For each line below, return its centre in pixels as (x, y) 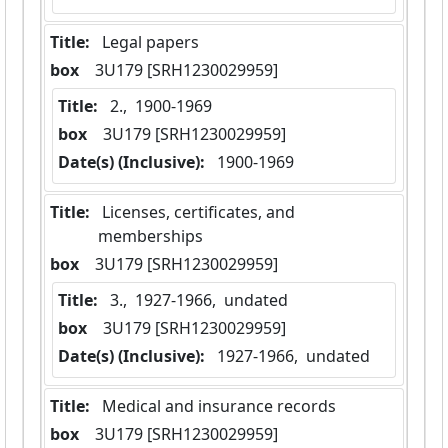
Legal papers (150, 42)
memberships (150, 236)
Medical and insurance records (219, 406)
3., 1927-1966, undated (199, 300)
